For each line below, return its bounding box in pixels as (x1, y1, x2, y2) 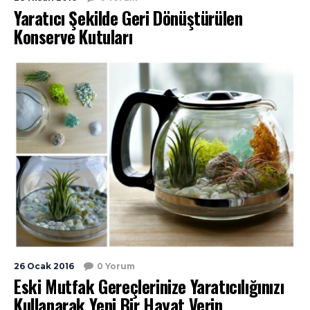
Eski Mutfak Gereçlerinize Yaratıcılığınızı (14, 273, 284, 300)
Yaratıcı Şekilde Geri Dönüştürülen (14, 5, 243, 31)
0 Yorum (97, 261, 135, 272)
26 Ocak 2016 (14, 261, 74, 272)
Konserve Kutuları (14, 24, 133, 50)
